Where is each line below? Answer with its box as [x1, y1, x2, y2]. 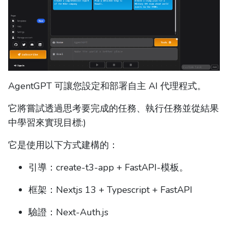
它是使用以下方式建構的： [8, 139, 118, 152]
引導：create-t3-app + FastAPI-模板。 [28, 161, 188, 174]
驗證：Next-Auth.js [28, 206, 108, 219]
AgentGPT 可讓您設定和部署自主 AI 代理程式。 [8, 80, 206, 93]
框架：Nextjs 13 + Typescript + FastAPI [28, 184, 192, 196]
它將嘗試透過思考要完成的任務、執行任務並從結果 [8, 102, 219, 115]
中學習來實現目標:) [8, 117, 86, 129]
